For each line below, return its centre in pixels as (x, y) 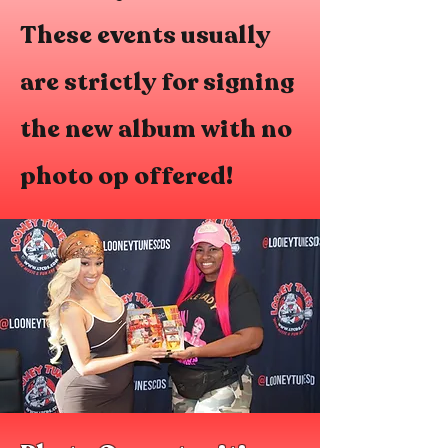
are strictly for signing (157, 82)
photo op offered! (126, 176)
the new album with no (156, 129)
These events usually (145, 35)
